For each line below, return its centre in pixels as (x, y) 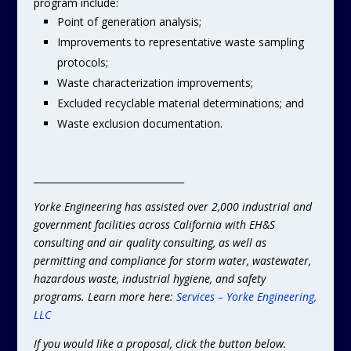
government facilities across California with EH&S (154, 224)
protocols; (82, 62)
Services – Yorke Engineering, (246, 297)
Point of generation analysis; (129, 22)
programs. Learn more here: (105, 297)
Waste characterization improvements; (155, 83)
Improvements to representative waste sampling (180, 42)
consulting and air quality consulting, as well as (150, 242)
